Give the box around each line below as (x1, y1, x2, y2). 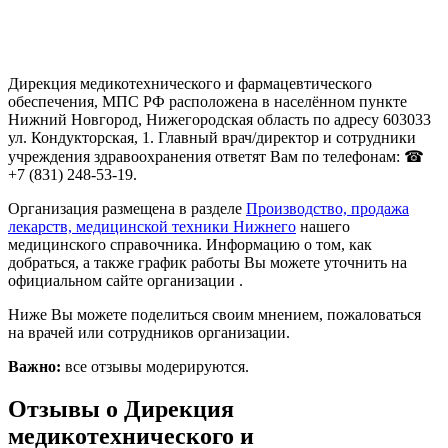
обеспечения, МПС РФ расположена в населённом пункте (8, 93, 407, 111)
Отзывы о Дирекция (8, 396, 234, 423)
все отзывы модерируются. (61, 358, 249, 376)
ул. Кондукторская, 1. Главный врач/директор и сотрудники (8, 129, 416, 147)
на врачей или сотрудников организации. (8, 324, 290, 342)
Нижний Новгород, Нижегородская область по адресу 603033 (8, 111, 431, 129)
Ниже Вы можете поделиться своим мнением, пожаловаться (8, 306, 421, 324)
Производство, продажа (246, 200, 409, 218)
